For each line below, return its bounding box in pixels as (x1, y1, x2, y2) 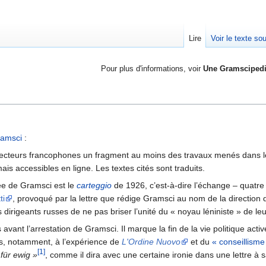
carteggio (77, 180, 112, 191)
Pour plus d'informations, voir (100, 64, 203, 74)
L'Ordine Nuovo (122, 237, 180, 247)
